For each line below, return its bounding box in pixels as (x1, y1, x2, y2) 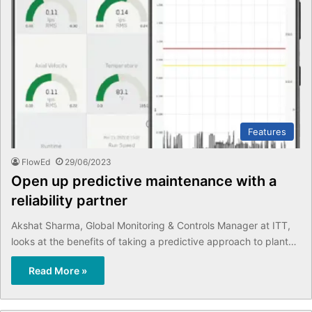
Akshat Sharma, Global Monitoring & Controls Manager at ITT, (11, 219, 290, 232)
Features (248, 126, 286, 138)
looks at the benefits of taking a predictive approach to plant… (11, 235, 297, 248)
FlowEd (22, 157, 50, 168)
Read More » (29, 265, 87, 277)
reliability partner (11, 192, 127, 210)
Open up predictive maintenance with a (11, 173, 276, 190)
